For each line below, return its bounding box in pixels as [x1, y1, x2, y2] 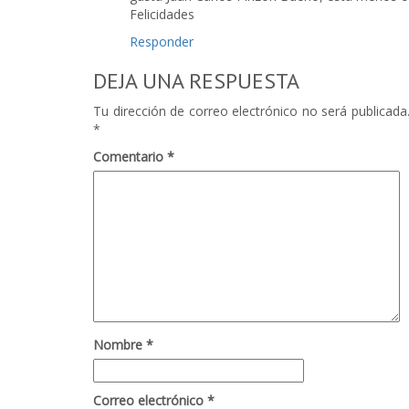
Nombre [93, 335, 146, 353]
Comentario [93, 147, 167, 165]
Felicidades [130, 5, 194, 23]
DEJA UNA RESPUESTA [93, 66, 299, 95]
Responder [130, 32, 194, 50]
